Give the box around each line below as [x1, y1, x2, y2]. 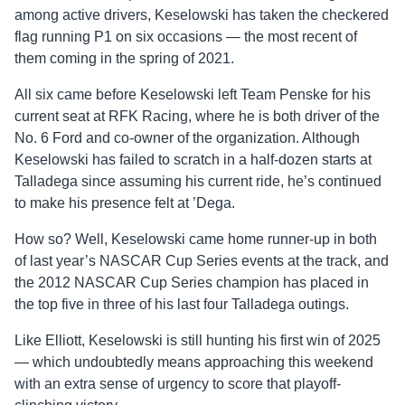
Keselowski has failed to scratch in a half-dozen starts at [14, 152, 372, 168]
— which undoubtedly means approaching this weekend [14, 354, 373, 371]
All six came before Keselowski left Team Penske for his [14, 87, 371, 103]
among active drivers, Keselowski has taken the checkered [14, 7, 389, 24]
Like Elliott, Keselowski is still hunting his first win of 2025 [14, 333, 381, 349]
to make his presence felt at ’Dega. [14, 195, 235, 212]
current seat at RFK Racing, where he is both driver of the [14, 108, 380, 125]
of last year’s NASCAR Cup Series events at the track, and [14, 253, 389, 269]
